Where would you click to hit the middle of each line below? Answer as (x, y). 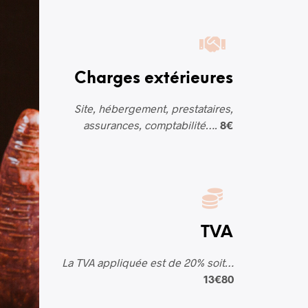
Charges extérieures (153, 79)
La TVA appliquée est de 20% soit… (147, 263)
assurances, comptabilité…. (150, 125)
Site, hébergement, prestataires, (153, 109)
